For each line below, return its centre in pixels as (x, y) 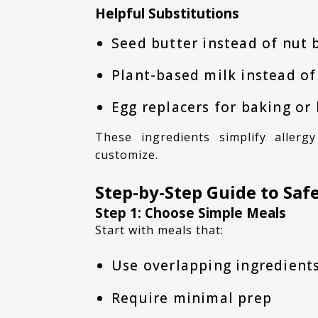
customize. (127, 155)
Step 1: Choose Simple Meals (191, 212)
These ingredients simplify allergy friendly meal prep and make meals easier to (100, 137)
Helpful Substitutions (168, 13)
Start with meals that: (163, 230)
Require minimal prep (191, 298)
